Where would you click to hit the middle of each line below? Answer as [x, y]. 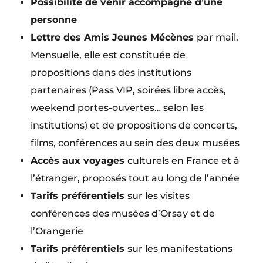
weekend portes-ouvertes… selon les [117, 108]
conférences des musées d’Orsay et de [123, 214]
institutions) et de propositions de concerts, [134, 126]
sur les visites [159, 196]
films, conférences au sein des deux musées [135, 143]
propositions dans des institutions [111, 73]
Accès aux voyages [79, 161]
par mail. [218, 38]
